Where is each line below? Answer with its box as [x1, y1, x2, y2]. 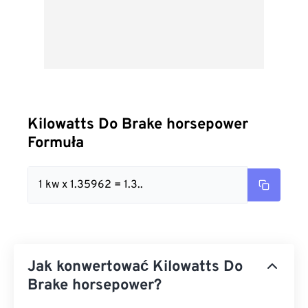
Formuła [27, 134, 84, 153]
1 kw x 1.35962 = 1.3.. [38, 178, 143, 192]
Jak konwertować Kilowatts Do [27, 258, 243, 276]
